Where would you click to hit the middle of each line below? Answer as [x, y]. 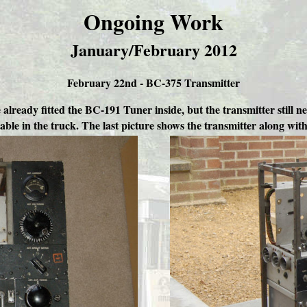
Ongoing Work [153, 22]
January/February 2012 [153, 50]
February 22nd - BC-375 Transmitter [153, 83]
